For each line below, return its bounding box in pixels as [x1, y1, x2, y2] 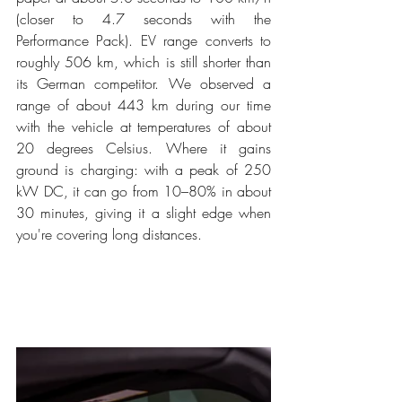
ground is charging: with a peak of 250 [16, 160, 271, 180]
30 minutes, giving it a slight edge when [16, 203, 271, 223]
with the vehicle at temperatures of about [16, 117, 271, 137]
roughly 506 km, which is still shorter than [16, 52, 271, 73]
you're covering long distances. [16, 224, 202, 245]
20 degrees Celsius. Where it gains [16, 138, 271, 159]
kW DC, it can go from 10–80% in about [16, 181, 271, 202]
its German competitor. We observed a [16, 74, 271, 94]
